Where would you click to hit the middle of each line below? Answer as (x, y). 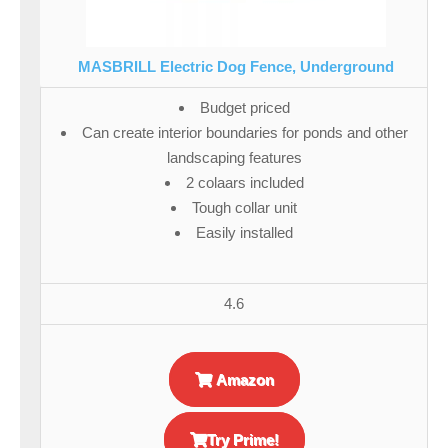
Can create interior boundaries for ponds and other (244, 133)
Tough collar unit (244, 208)
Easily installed (244, 233)
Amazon (242, 380)
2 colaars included (244, 183)
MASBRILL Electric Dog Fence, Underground (236, 67)
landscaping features (234, 158)
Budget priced (244, 108)
